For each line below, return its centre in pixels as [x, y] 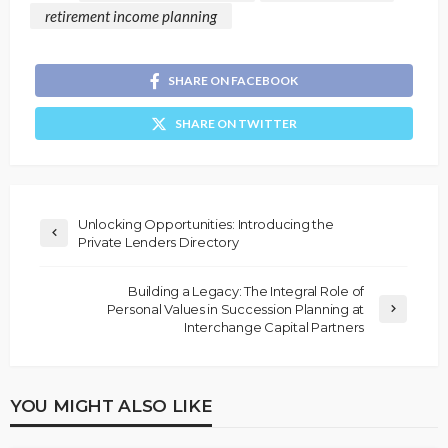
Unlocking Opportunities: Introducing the [206, 223]
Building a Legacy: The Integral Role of [246, 290]
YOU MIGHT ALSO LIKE [111, 405]
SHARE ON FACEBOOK [233, 80]
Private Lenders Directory [158, 241]
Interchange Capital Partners [274, 326]
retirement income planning [131, 15]
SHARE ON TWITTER [236, 123]
